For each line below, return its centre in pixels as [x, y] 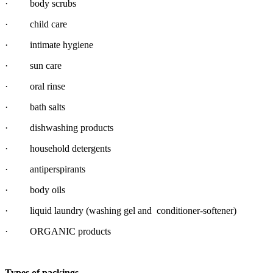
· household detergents [58, 148]
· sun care [33, 65]
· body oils [35, 190]
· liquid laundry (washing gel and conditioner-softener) [121, 210]
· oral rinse [35, 86]
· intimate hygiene [49, 44]
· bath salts [35, 107]
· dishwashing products [59, 127]
